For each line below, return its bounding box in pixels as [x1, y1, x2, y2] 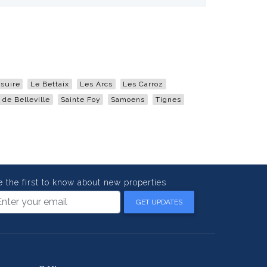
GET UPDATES [136, 197, 182, 206]
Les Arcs [79, 79, 113, 88]
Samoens [111, 95, 145, 104]
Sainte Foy [60, 95, 101, 104]
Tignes [155, 95, 181, 104]
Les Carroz [123, 79, 164, 88]
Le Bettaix [30, 79, 70, 88]
